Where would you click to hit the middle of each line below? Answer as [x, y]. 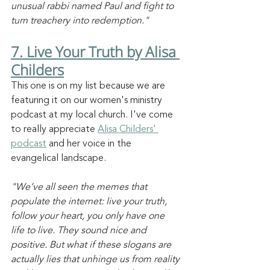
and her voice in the [90, 144]
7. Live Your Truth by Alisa [95, 52]
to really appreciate [54, 130]
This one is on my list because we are [89, 86]
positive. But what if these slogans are [92, 246]
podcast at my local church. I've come [93, 115]
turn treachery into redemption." [80, 21]
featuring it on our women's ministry [88, 101]
